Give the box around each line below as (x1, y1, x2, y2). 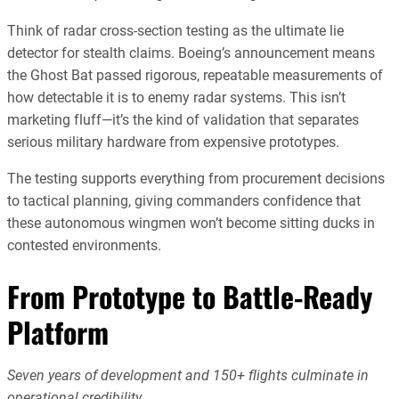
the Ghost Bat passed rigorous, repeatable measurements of (7, 66, 383, 84)
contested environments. (7, 236, 161, 254)
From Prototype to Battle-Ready (7, 274, 372, 317)
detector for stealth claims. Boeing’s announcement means (7, 44, 375, 61)
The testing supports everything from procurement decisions (7, 169, 385, 187)
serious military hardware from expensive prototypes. (7, 133, 339, 151)
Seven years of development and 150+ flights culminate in (7, 366, 369, 384)
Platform (7, 310, 109, 353)
